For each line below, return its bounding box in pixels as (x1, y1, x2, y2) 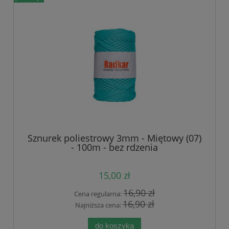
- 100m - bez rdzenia (71, 141, 158, 153)
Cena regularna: (74, 189, 123, 198)
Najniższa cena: (75, 200, 123, 210)
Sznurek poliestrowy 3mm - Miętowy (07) (28, 131, 201, 144)
